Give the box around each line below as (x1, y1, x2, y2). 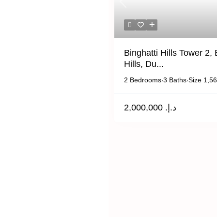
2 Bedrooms (124, 76, 161, 84)
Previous (122, 2, 147, 10)
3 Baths (163, 76, 186, 84)
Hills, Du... (124, 59, 164, 69)
